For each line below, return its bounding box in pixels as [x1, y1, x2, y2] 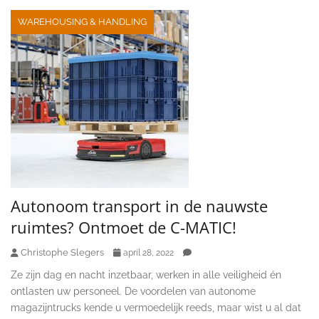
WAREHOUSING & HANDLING [18, 16, 147, 27]
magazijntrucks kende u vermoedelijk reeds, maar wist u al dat [11, 301, 301, 313]
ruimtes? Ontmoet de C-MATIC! [11, 216, 236, 238]
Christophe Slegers [21, 246, 104, 258]
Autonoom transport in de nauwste [11, 194, 268, 216]
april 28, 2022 [123, 247, 174, 258]
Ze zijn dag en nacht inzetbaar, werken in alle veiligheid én [11, 268, 281, 281]
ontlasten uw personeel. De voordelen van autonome [11, 285, 256, 297]
